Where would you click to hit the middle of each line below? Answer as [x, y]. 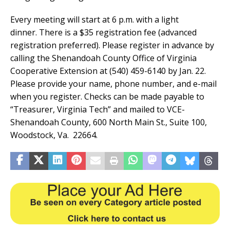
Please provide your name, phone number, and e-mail [113, 83]
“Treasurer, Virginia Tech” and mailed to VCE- [98, 109]
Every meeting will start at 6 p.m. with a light [94, 19]
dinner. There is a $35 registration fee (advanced [103, 32]
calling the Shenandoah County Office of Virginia [103, 58]
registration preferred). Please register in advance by [112, 45]
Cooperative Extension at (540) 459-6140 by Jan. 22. [108, 71]
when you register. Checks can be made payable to [107, 96]
